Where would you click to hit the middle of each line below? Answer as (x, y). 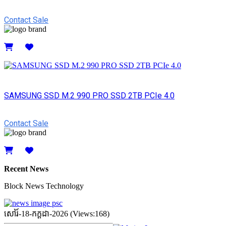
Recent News (26, 169)
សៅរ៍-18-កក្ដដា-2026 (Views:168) (57, 214)
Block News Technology (44, 186)
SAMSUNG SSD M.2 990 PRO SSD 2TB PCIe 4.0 (89, 95)
